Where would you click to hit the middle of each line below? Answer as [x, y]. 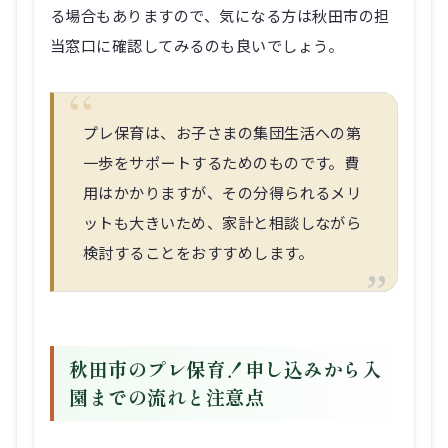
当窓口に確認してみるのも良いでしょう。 [197, 45]
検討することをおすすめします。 [197, 252]
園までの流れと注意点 [167, 397]
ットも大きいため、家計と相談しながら [222, 222]
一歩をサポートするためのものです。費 [221, 162]
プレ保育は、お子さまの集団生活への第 [222, 132]
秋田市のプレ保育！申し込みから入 [225, 369]
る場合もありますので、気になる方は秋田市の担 [220, 15]
